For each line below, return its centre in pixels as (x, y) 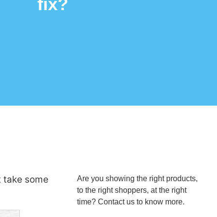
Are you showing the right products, (138, 178)
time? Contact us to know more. (131, 202)
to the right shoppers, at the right (132, 190)
